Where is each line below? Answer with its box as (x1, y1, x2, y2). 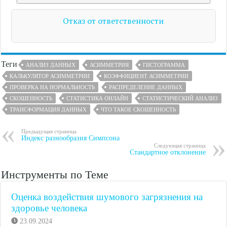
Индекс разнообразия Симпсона (21, 134, 120, 142)
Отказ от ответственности (63, 15, 164, 26)
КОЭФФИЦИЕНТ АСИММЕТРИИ (104, 73, 189, 79)
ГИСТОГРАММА (143, 62, 185, 68)
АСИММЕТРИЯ (90, 62, 129, 68)
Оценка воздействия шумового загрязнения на (11, 192, 203, 202)
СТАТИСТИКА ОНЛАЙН (66, 95, 129, 101)
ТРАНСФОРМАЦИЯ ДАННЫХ (10, 106, 87, 112)
